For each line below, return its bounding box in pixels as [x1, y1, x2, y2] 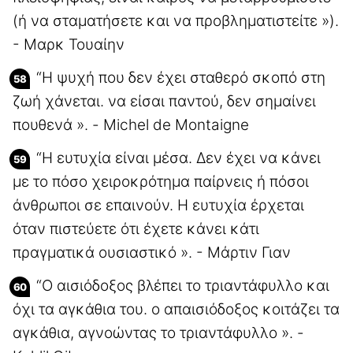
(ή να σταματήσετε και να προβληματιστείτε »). [13, 11, 339, 30]
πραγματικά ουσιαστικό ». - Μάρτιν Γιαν [13, 243, 291, 262]
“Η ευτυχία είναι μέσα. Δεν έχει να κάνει [36, 148, 321, 167]
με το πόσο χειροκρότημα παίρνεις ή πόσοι [13, 172, 309, 191]
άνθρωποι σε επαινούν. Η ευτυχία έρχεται [13, 195, 304, 214]
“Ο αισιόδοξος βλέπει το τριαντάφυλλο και [36, 276, 329, 295]
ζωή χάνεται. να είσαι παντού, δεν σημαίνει [13, 91, 316, 110]
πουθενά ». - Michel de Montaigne [13, 115, 249, 134]
